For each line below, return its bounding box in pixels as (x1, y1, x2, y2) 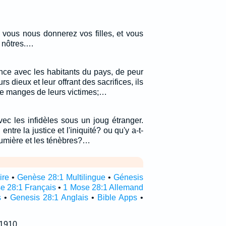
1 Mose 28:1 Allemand (63, 183, 143, 192)
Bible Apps (97, 193, 138, 202)
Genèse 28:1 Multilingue (17, 173, 105, 182)
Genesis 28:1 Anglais (10, 193, 89, 202)
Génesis (113, 173, 143, 182)
